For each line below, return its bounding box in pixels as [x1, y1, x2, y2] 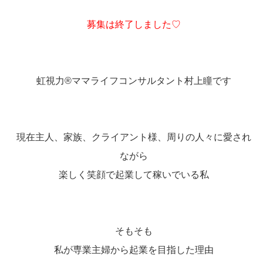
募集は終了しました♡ [86, 19, 181, 29]
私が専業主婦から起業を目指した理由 [53, 244, 214, 255]
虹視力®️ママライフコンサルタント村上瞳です [36, 75, 231, 86]
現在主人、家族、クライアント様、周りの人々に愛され [16, 131, 251, 142]
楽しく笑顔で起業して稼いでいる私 [58, 169, 209, 180]
